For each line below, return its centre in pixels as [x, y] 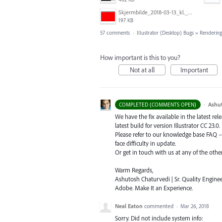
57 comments [115, 33]
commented [160, 206]
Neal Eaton [129, 206]
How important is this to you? [140, 57]
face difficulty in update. [145, 143]
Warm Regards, [134, 170]
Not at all [142, 70]
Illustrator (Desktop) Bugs [165, 33]
